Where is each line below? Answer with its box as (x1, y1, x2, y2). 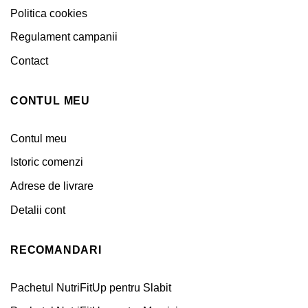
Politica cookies (10, 7, 87, 19)
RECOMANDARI (10, 244, 102, 256)
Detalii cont (10, 203, 65, 216)
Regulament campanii (10, 31, 118, 43)
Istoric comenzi (10, 156, 83, 168)
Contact (10, 54, 48, 67)
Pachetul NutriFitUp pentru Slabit (10, 281, 171, 294)
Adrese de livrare (10, 180, 93, 192)
